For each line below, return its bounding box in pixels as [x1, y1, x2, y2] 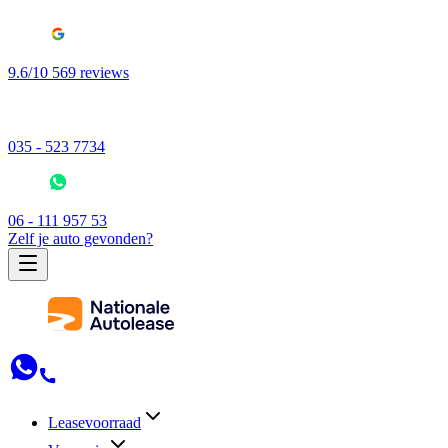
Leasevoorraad [48, 414, 141, 431]
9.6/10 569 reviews [8, 64, 129, 81]
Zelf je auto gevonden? [8, 230, 153, 247]
